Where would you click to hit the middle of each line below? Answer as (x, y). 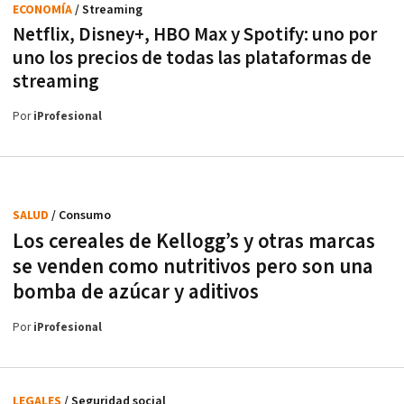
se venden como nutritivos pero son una (193, 266)
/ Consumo (81, 215)
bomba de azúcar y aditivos (136, 292)
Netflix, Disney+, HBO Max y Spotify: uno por (195, 34)
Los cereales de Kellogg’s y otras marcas (194, 241)
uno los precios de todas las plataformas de (192, 58)
